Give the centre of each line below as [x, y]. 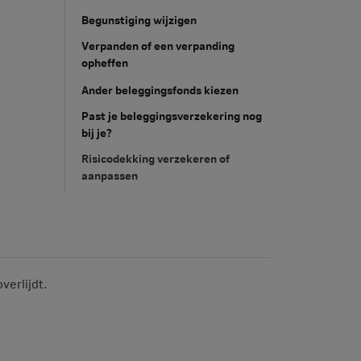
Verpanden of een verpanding [158, 45]
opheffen [105, 62]
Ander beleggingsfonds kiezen [160, 89]
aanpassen [110, 175]
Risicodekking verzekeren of [156, 158]
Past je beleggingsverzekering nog [172, 115]
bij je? [97, 132]
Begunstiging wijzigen [139, 19]
